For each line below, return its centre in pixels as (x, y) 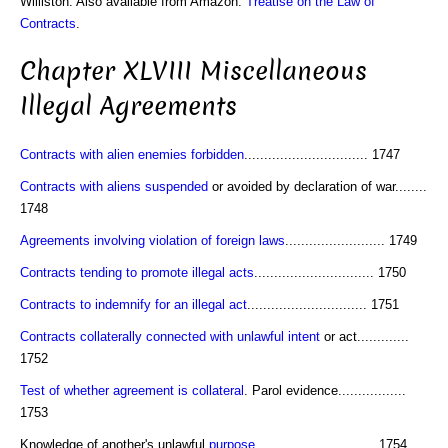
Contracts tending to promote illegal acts (137, 272)
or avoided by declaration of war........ (317, 186)
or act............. (364, 336)
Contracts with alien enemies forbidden (132, 154)
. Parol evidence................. (325, 390)
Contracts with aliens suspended (114, 186)
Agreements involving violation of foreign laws (152, 240)
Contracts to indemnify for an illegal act (133, 304)
